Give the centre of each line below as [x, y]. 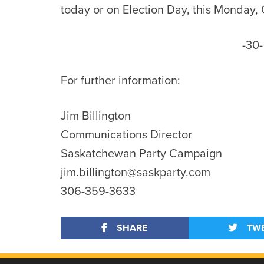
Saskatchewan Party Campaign [141, 154]
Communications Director [126, 135]
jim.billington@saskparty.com [136, 172]
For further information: [121, 80]
